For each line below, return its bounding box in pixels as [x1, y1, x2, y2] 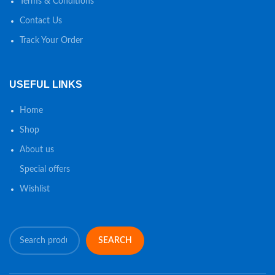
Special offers [20, 165, 70, 174]
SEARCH [98, 236, 132, 245]
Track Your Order [20, 36, 83, 45]
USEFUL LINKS [9, 79, 82, 90]
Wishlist [20, 185, 50, 193]
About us [20, 145, 54, 154]
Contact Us [20, 17, 62, 25]
